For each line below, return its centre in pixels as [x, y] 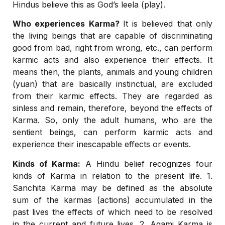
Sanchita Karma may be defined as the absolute [113, 188]
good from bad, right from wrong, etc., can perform [113, 48]
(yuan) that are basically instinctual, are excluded [113, 84]
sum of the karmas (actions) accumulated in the [113, 200]
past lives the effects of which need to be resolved [113, 212]
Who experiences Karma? [68, 24]
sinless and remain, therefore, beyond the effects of [113, 108]
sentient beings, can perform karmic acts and [113, 132]
